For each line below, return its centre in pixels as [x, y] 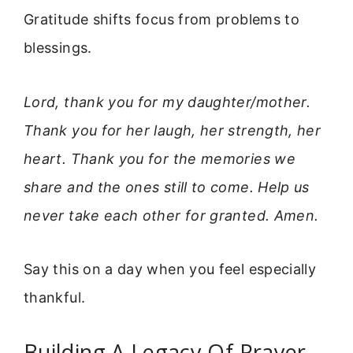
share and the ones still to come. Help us [167, 187]
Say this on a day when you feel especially [170, 269]
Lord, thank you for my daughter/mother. [167, 102]
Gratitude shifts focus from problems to [162, 20]
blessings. [58, 48]
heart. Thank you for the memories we [160, 158]
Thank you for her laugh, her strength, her [173, 130]
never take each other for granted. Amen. [171, 215]
